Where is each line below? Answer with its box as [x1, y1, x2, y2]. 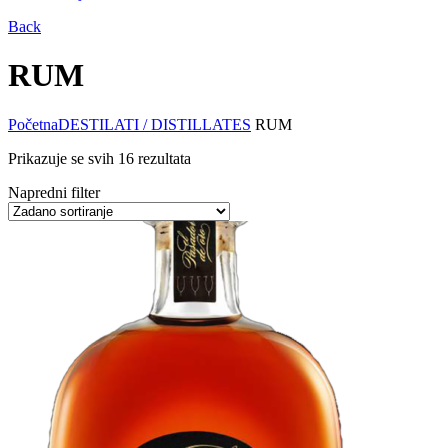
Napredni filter [8, 183, 100, 201]
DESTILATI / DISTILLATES [58, 115, 251, 133]
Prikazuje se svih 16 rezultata [8, 149, 191, 167]
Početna [8, 115, 58, 133]
